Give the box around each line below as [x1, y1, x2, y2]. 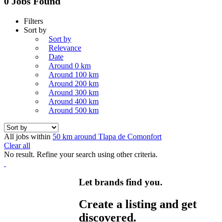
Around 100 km [49, 70, 99, 79]
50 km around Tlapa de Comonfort [53, 132, 162, 141]
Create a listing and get [79, 198, 197, 211]
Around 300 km [49, 88, 99, 97]
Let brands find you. [79, 177, 163, 188]
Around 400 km [49, 97, 99, 106]
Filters [24, 16, 43, 25]
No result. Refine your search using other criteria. [4, 150, 158, 159]
